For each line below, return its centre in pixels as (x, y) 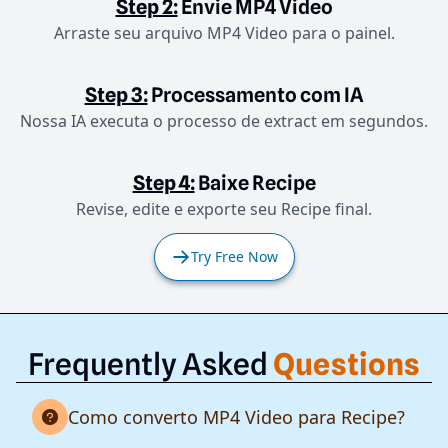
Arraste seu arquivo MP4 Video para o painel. (224, 33)
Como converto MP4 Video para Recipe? (236, 417)
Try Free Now (234, 257)
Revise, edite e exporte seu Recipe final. (224, 209)
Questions (346, 364)
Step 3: (116, 95)
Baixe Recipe (256, 183)
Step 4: (163, 183)
